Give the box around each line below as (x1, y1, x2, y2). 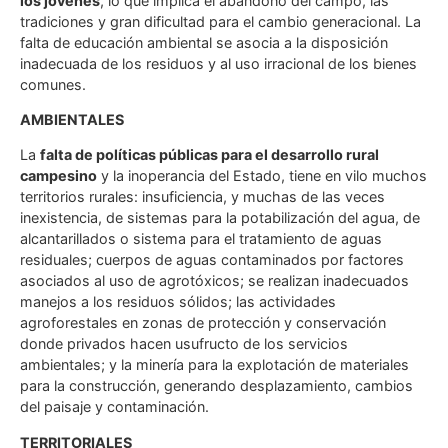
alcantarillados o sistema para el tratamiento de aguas (20, 230, 382, 248)
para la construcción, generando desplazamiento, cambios (20, 377, 413, 395)
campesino (20, 167, 97, 185)
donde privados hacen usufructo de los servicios (20, 335, 348, 353)
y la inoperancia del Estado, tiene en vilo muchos (97, 167, 427, 185)
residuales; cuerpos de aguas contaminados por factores (20, 251, 404, 269)
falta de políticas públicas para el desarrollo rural (40, 146, 379, 164)
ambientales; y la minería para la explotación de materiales (20, 356, 409, 374)
